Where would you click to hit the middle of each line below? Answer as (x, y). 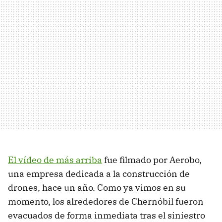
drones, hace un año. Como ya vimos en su (97, 188)
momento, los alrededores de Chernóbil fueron (106, 201)
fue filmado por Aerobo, (152, 160)
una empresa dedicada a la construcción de (99, 174)
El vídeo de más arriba (55, 160)
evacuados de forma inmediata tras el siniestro (107, 215)
